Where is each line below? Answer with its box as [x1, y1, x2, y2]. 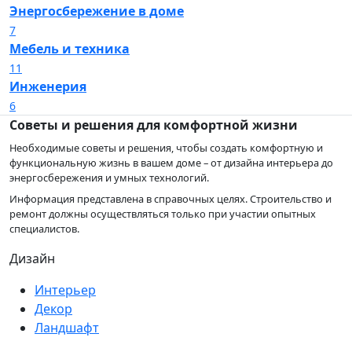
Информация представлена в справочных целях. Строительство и [9, 191, 332, 206]
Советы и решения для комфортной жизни [9, 115, 298, 134]
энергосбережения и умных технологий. [9, 170, 209, 185]
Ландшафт [35, 318, 99, 336]
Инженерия [9, 77, 86, 95]
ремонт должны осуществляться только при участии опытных [9, 206, 316, 221]
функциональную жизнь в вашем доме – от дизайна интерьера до [9, 155, 333, 170]
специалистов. [9, 221, 79, 236]
